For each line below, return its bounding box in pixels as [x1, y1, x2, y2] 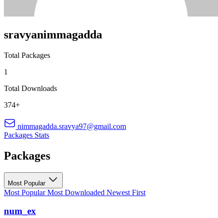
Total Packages [4, 51, 50, 59]
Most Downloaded [47, 188, 107, 197]
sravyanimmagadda [4, 28, 102, 41]
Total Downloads [4, 84, 57, 92]
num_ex [4, 206, 36, 217]
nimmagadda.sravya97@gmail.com [18, 122, 126, 130]
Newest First [107, 188, 145, 197]
